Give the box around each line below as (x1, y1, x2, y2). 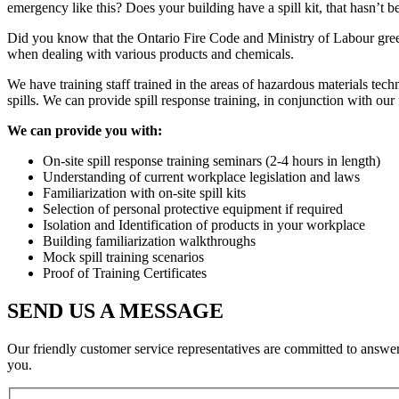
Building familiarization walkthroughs (43, 232, 259, 248)
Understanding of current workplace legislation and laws (43, 168, 363, 184)
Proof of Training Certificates (43, 265, 207, 281)
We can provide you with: (7, 122, 162, 138)
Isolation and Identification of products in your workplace (43, 216, 365, 232)
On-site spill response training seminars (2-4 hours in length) (43, 152, 380, 168)
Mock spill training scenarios (43, 248, 208, 265)
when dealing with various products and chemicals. (7, 45, 297, 61)
